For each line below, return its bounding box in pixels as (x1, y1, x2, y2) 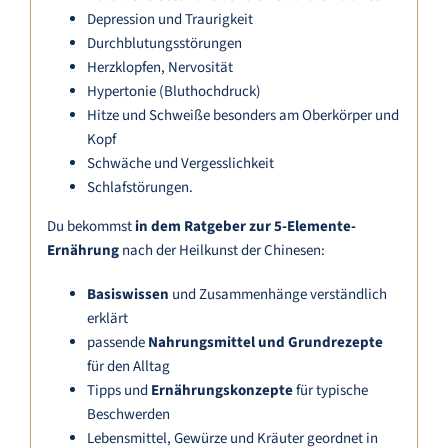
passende (86, 332, 148, 354)
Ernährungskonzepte (150, 380, 293, 402)
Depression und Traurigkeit (86, 9, 253, 31)
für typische (292, 380, 368, 402)
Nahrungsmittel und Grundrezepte (147, 332, 383, 354)
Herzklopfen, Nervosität (86, 57, 233, 79)
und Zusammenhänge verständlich (168, 284, 387, 306)
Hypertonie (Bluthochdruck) (86, 81, 261, 103)
